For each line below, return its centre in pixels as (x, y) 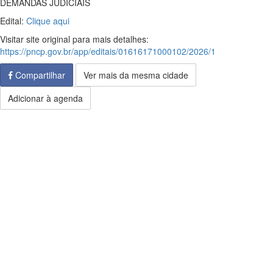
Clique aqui (48, 21)
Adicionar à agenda (45, 98)
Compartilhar (39, 75)
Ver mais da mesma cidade (136, 75)
